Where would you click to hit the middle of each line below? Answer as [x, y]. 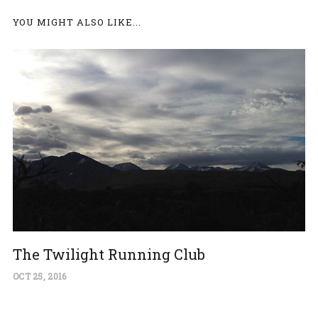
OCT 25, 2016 [39, 276]
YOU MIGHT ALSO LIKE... [77, 22]
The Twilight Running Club [109, 254]
